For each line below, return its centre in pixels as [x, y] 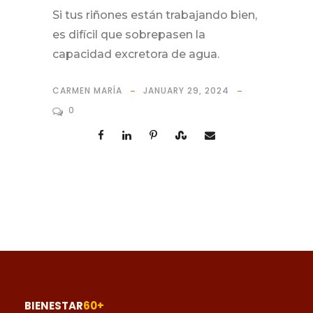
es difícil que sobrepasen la [129, 35]
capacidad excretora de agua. [136, 54]
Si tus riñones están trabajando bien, [155, 15]
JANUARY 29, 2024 [186, 91]
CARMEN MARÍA [87, 91]
